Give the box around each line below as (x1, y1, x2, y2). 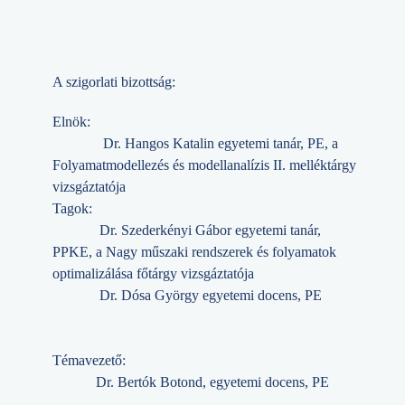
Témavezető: (52, 353, 162, 369)
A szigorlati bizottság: (52, 73, 175, 89)
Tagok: (52, 201, 92, 217)
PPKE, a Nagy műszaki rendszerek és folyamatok (52, 244, 336, 260)
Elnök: (52, 114, 101, 130)
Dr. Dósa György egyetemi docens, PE (52, 287, 358, 304)
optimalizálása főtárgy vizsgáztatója (52, 266, 254, 282)
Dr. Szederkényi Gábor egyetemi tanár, (52, 222, 321, 239)
